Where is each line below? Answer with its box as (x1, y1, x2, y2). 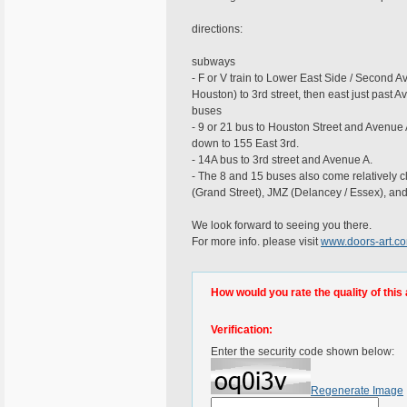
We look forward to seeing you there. (192, 219, 372, 232)
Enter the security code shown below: (211, 345, 394, 358)
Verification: (211, 323, 273, 336)
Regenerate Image (311, 384, 403, 397)
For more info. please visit (192, 235, 321, 248)
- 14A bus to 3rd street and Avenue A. (192, 154, 372, 166)
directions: (192, 23, 243, 35)
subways (192, 55, 235, 68)
